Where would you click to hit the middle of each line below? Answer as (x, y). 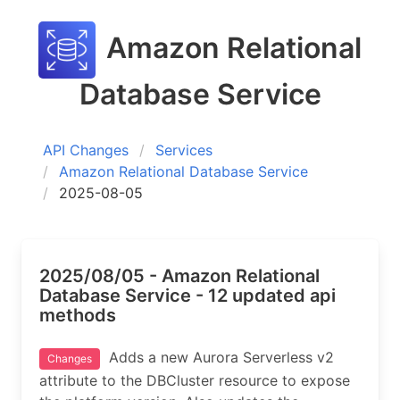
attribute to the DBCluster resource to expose (195, 380)
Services (184, 150)
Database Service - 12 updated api (187, 296)
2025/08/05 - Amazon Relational (179, 276)
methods (78, 315)
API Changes (86, 150)
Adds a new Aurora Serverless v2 (217, 357)
